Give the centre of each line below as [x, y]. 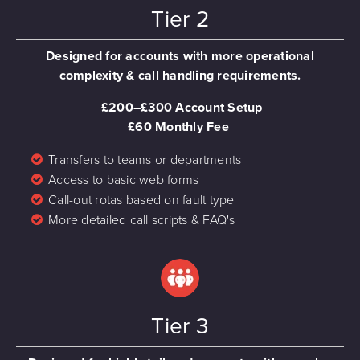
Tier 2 [180, 19]
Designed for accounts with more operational [180, 56]
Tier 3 [180, 326]
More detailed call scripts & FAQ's [142, 220]
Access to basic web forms [124, 180]
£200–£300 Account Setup [182, 107]
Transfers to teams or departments [145, 160]
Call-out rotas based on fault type [141, 200]
